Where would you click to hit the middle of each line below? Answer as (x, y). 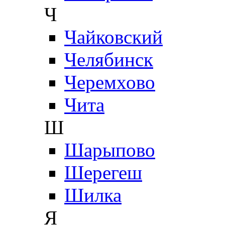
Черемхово (110, 82)
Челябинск (109, 59)
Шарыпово (110, 150)
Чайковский (114, 37)
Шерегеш (103, 172)
